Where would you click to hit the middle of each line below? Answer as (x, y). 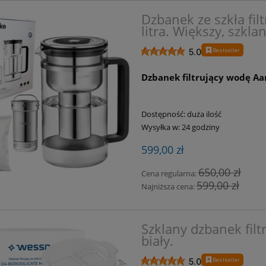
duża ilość (204, 114)
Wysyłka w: (160, 127)
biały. (157, 240)
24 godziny (200, 127)
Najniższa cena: (169, 187)
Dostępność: (163, 114)
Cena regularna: (170, 174)
